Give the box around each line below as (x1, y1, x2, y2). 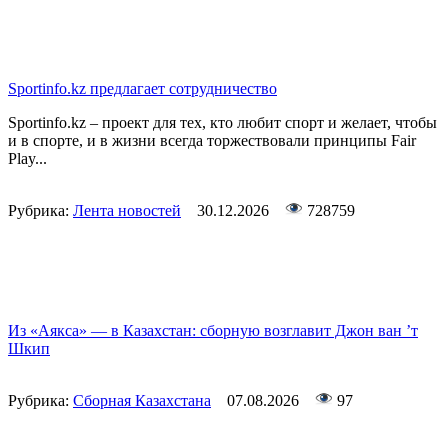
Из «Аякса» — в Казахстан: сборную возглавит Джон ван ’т (8, 322, 418, 340)
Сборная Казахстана (73, 392, 211, 410)
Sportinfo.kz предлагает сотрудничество (8, 80, 277, 98)
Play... (8, 150, 47, 168)
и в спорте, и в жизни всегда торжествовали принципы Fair (8, 132, 416, 150)
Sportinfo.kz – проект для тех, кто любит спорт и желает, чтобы (8, 114, 437, 132)
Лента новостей (73, 202, 181, 220)
